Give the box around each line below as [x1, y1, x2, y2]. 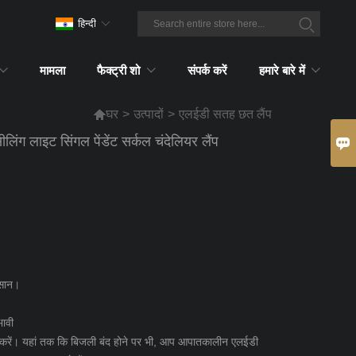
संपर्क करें [187, 63, 227, 77]
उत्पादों [133, 107, 164, 121]
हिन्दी [78, 17, 96, 29]
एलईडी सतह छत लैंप [179, 107, 273, 121]
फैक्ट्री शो [97, 63, 141, 77]
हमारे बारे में [258, 63, 305, 77]
